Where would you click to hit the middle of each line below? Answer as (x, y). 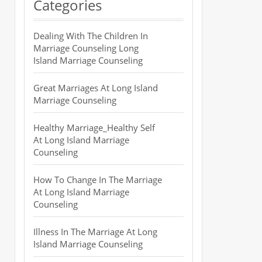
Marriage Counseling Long (86, 48)
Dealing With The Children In (91, 36)
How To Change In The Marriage (98, 180)
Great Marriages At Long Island (96, 88)
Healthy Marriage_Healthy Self (94, 127)
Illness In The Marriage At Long (95, 232)
